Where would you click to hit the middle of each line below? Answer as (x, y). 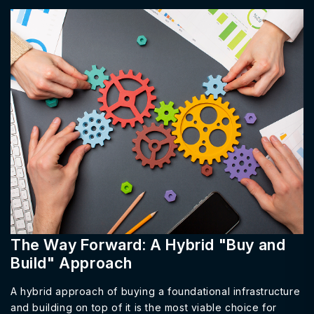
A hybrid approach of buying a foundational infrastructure (156, 292)
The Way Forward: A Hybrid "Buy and (148, 245)
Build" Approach (72, 263)
